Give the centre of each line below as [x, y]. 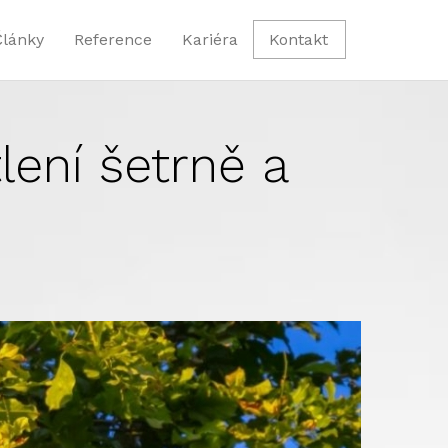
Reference [113, 39]
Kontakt [298, 39]
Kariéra [210, 39]
